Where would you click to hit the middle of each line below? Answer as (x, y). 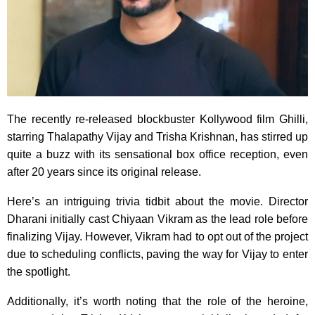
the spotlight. (39, 272)
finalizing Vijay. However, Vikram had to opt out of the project (157, 237)
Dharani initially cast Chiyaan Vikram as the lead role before (157, 219)
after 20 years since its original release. (104, 172)
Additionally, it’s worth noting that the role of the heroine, (157, 302)
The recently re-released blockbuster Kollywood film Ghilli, (157, 120)
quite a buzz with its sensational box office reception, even (157, 155)
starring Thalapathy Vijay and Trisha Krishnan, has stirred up (157, 137)
